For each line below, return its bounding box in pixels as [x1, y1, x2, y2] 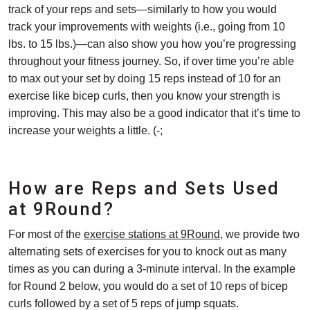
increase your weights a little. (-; [8, 124, 163, 136]
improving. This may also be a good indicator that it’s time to [8, 107, 300, 119]
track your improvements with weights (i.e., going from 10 [8, 20, 285, 33]
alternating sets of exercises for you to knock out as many [8, 245, 286, 257]
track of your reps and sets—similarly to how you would [8, 3, 277, 15]
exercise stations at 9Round [84, 228, 220, 240]
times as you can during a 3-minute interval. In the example [8, 262, 295, 275]
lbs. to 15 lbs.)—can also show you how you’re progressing [8, 37, 296, 50]
